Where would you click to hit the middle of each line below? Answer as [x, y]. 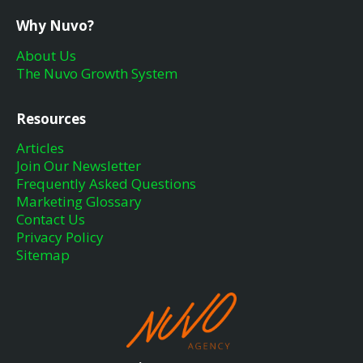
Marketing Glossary [79, 202]
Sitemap [43, 255]
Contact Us [51, 220]
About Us [46, 55]
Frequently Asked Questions [106, 184]
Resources [51, 118]
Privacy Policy [60, 237]
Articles [40, 148]
